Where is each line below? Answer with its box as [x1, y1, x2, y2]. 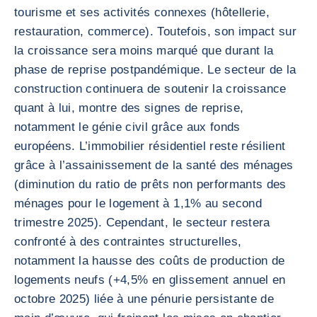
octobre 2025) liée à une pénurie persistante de [14, 292, 274, 306]
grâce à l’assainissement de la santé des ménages [14, 158, 294, 172]
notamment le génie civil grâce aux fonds [14, 120, 241, 134]
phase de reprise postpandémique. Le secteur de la [14, 63, 296, 76]
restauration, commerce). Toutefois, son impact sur [14, 25, 296, 38]
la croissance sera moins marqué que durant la [14, 44, 274, 57]
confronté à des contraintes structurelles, [14, 235, 242, 248]
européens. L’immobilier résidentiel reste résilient [14, 139, 286, 153]
